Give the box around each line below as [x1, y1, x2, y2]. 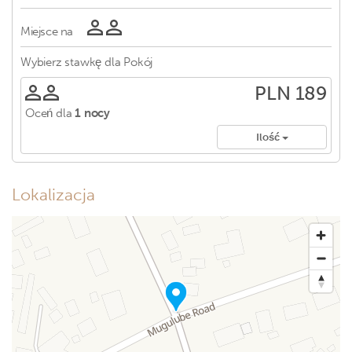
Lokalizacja [12, 185, 95, 205]
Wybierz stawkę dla [20, 55, 121, 69]
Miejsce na [20, 24, 73, 38]
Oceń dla [25, 106, 72, 120]
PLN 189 [255, 82, 327, 104]
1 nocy [75, 106, 111, 120]
